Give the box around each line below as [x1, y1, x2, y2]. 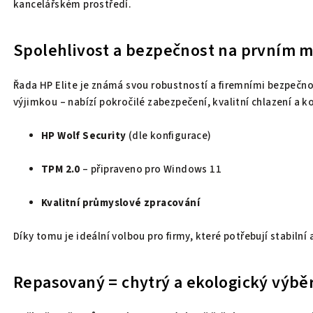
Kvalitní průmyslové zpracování [41, 195, 200, 210]
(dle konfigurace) [126, 128, 212, 143]
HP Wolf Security [41, 128, 126, 143]
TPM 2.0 [41, 161, 80, 177]
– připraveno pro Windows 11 [80, 161, 222, 177]
